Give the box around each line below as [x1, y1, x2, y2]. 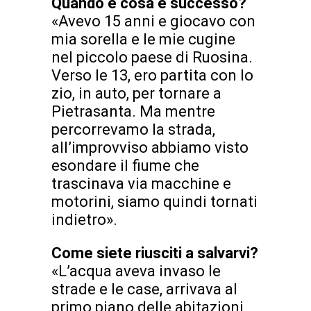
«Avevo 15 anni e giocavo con [51, 12, 255, 30]
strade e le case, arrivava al [51, 280, 237, 298]
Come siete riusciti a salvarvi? [51, 244, 258, 262]
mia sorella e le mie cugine [51, 30, 235, 48]
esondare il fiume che [51, 156, 199, 174]
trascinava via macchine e [51, 174, 231, 192]
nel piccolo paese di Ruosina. [51, 48, 253, 66]
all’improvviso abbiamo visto [51, 138, 249, 156]
